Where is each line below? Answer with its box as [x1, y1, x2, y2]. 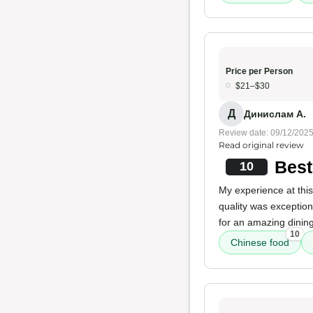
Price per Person [226, 66, 293, 76]
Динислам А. [244, 108, 306, 119]
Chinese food [231, 237, 289, 248]
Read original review [219, 140, 304, 150]
